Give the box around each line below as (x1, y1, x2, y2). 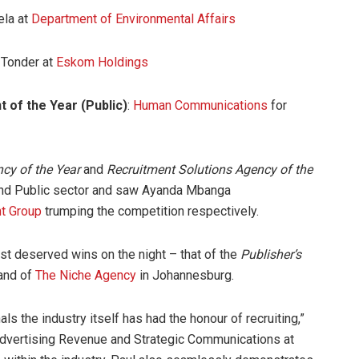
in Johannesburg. (136, 267, 234, 283)
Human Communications (133, 97, 268, 113)
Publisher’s (240, 246, 301, 262)
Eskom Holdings (56, 54, 148, 70)
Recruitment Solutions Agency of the (107, 161, 313, 177)
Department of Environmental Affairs (31, 10, 236, 26)
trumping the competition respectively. (42, 203, 259, 219)
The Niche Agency (35, 267, 136, 283)
